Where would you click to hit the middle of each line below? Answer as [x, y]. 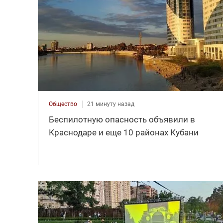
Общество [63, 104]
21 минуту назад [111, 104]
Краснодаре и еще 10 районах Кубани [123, 132]
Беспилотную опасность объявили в [122, 119]
